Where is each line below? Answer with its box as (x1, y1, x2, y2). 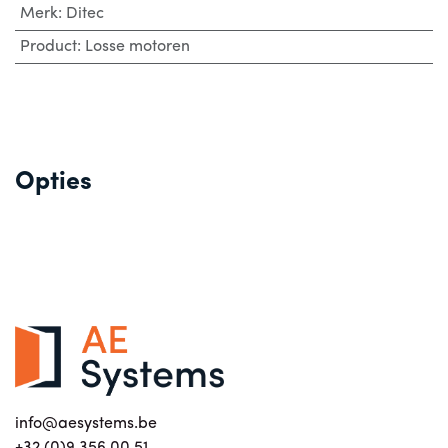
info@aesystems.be (15, 416, 157, 433)
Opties (15, 170, 92, 195)
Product (19, 39, 77, 55)
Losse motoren (84, 39, 190, 55)
